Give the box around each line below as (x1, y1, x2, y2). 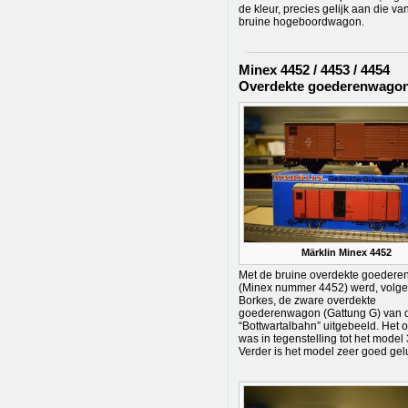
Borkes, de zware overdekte (239, 294, 376, 308)
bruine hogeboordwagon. (239, 15, 364, 29)
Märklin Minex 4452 (301, 246, 392, 258)
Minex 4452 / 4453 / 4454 (239, 62, 390, 78)
